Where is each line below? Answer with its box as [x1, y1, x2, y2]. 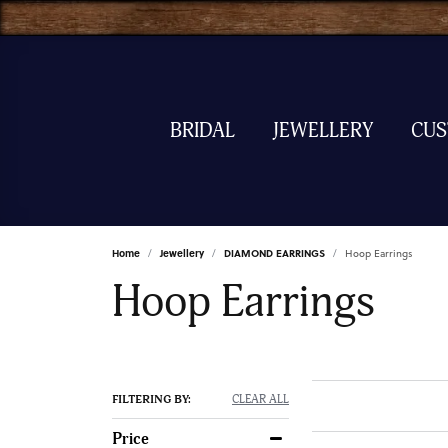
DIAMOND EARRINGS [224, 246, 325, 260]
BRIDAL [169, 118, 235, 143]
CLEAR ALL [232, 391, 289, 407]
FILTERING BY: [112, 391, 191, 407]
